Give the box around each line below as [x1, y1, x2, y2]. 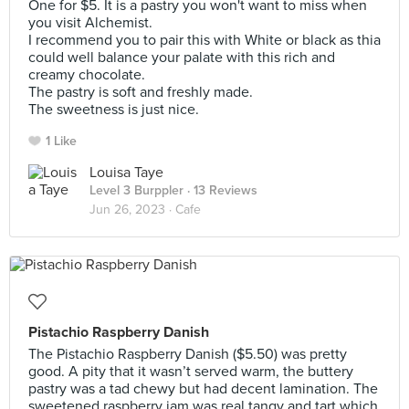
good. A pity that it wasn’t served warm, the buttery [28, 362, 353, 381]
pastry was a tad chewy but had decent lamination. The [28, 380, 378, 398]
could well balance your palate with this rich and [28, 48, 335, 67]
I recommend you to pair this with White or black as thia [28, 31, 381, 49]
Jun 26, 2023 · [89, 202, 175, 217]
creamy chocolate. [28, 66, 145, 84]
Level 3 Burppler [89, 183, 184, 198]
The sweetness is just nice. [28, 100, 199, 119]
